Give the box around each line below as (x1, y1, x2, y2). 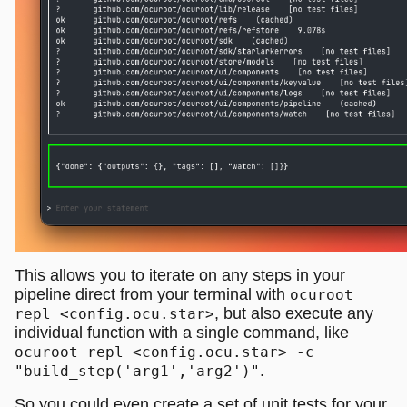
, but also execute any (214, 303, 373, 323)
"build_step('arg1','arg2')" (15, 362, 260, 380)
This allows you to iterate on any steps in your (15, 265, 345, 284)
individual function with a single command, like (15, 323, 349, 342)
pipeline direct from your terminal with (15, 284, 290, 303)
